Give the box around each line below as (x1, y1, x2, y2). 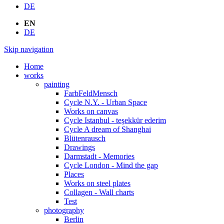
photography (44, 205, 84, 214)
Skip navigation (4, 44, 53, 53)
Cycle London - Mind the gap (64, 160, 158, 169)
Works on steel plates (64, 178, 130, 187)
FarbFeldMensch (64, 88, 117, 97)
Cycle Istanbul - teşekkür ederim (64, 115, 166, 124)
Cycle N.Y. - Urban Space (64, 97, 147, 106)
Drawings (64, 142, 95, 151)
